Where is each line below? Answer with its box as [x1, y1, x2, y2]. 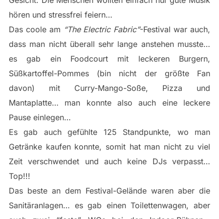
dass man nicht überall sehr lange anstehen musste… [8, 39, 211, 49]
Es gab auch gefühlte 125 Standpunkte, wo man [8, 127, 211, 137]
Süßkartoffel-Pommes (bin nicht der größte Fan [8, 68, 211, 79]
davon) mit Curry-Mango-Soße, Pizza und [8, 83, 211, 93]
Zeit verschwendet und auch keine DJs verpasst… [8, 156, 211, 167]
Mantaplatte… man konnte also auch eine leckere [8, 98, 211, 108]
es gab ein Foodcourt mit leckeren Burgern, [8, 54, 211, 64]
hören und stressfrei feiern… [8, 10, 115, 20]
